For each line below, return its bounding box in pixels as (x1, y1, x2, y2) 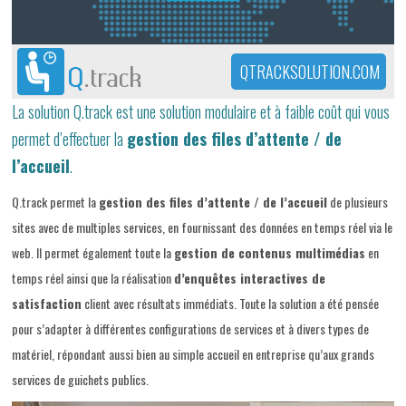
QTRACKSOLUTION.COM (239, 60, 380, 84)
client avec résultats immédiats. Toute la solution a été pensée (82, 294, 380, 314)
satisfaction (12, 294, 82, 314)
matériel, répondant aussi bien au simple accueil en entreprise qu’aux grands (12, 344, 375, 364)
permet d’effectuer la (12, 127, 128, 151)
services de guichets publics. (12, 370, 150, 390)
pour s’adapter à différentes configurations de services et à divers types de (12, 319, 370, 339)
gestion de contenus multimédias (174, 243, 366, 263)
